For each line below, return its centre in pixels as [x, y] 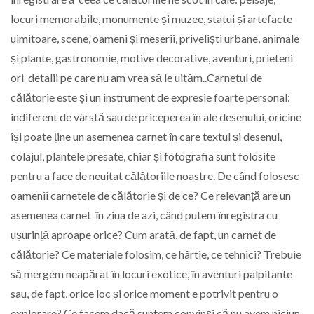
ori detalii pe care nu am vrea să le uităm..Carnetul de [136, 78]
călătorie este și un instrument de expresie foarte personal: [151, 97]
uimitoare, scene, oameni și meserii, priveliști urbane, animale [155, 39]
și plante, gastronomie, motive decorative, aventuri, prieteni [153, 58]
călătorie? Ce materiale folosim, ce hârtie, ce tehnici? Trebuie [156, 254]
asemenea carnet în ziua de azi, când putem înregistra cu [144, 215]
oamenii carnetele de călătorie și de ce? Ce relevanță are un [151, 196]
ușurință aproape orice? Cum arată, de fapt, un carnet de [143, 235]
